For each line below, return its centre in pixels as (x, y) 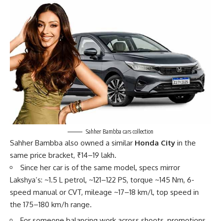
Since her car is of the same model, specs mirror (100, 167)
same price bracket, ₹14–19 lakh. (63, 155)
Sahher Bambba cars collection (120, 131)
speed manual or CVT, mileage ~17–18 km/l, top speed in (104, 192)
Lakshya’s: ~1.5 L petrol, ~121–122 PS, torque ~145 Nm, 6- (102, 180)
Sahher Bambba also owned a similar (72, 143)
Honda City (155, 143)
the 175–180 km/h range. (51, 204)
